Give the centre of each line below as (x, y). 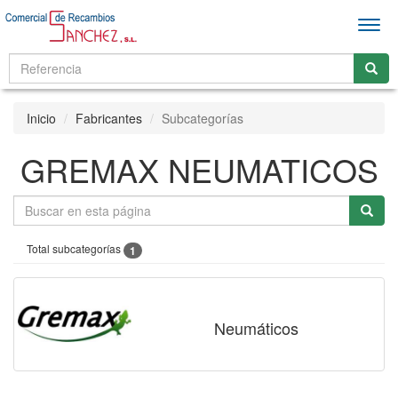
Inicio (41, 118)
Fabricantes (109, 118)
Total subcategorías (75, 248)
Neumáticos (256, 327)
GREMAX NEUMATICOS (199, 169)
